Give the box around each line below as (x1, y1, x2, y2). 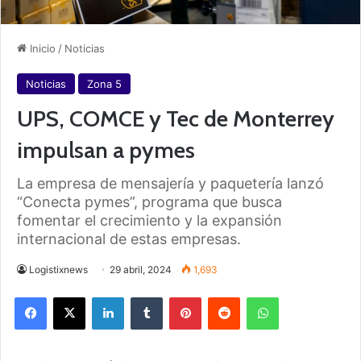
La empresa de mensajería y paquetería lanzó (17, 174, 324, 192)
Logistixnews (29, 263, 88, 276)
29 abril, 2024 (110, 263, 172, 276)
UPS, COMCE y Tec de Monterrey (17, 104, 334, 132)
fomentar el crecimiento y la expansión (17, 211, 282, 229)
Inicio (27, 41, 56, 55)
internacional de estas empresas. (17, 230, 241, 247)
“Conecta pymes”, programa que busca (17, 193, 282, 210)
